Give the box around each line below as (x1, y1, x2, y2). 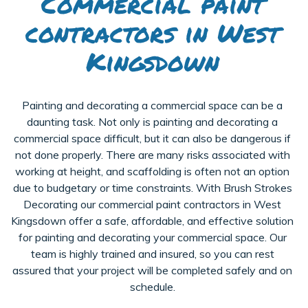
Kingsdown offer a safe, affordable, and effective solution (11, 213, 294, 228)
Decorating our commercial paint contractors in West (23, 197, 281, 211)
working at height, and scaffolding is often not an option (15, 164, 289, 178)
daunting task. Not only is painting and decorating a (27, 114, 278, 129)
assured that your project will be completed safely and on (12, 263, 292, 277)
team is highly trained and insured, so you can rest (30, 246, 274, 261)
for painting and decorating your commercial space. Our (18, 230, 287, 244)
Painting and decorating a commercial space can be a (22, 98, 283, 112)
